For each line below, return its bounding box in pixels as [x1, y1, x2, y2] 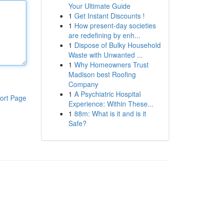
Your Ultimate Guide [68, 1, 131, 11]
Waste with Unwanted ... [68, 50, 143, 60]
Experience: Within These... [68, 99, 153, 109]
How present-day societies [74, 21, 156, 30]
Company [68, 79, 98, 89]
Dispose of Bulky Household [74, 40, 161, 50]
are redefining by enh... [68, 30, 140, 40]
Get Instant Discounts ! [74, 11, 145, 21]
